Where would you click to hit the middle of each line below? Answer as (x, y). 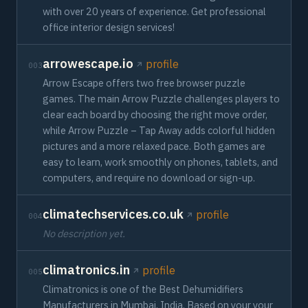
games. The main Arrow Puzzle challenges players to (161, 99)
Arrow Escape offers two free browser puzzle (144, 83)
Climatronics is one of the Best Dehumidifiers (143, 289)
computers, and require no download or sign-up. (149, 178)
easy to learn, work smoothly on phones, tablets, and (160, 162)
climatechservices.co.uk (113, 214)
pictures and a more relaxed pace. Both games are (154, 146)
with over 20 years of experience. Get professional (154, 11)
